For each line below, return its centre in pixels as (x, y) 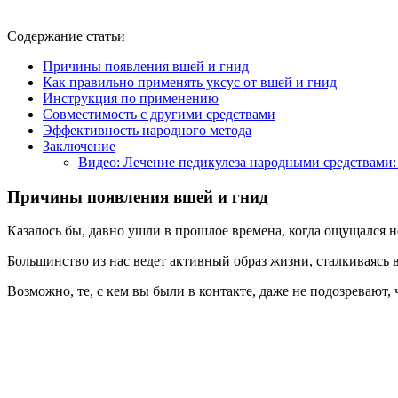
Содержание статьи (66, 36)
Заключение (79, 146)
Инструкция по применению (131, 98)
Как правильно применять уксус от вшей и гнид (190, 82)
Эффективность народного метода (147, 130)
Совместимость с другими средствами (159, 114)
